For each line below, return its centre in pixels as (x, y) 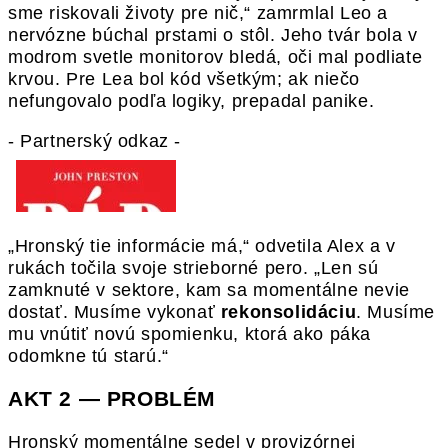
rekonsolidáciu (288, 311)
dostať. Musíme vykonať (114, 311)
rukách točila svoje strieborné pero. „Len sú (193, 267)
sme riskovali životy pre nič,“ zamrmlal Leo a (198, 12)
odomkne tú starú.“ (88, 355)
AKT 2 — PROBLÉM (112, 398)
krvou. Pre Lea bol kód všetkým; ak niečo (184, 78)
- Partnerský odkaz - (94, 140)
